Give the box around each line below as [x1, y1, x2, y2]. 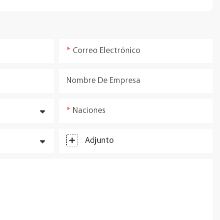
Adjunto [84, 136, 114, 145]
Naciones [72, 106, 106, 115]
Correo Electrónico [72, 46, 140, 55]
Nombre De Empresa [66, 76, 140, 85]
